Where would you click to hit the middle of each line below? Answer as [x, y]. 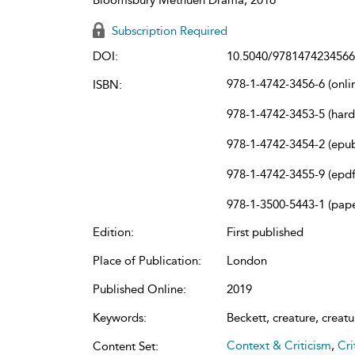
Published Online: [139, 289]
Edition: [113, 232]
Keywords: [120, 317]
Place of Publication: [147, 260]
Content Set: [126, 346]
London [247, 260]
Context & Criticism [279, 345]
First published [265, 232]
